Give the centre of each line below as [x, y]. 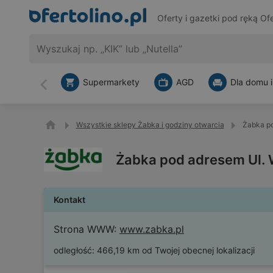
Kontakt [69, 200]
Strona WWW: [85, 229]
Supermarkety [111, 82]
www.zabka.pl [152, 229]
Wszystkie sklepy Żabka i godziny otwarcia [150, 125]
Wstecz [60, 90]
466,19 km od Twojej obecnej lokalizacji [176, 250]
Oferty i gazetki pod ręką [208, 18]
